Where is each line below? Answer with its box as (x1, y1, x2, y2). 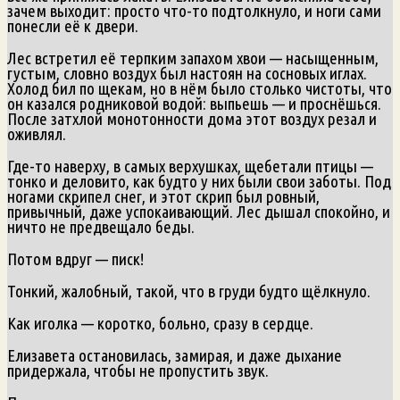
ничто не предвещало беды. (7, 216, 195, 237)
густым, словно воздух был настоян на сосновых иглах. (7, 62, 367, 83)
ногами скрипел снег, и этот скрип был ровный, (7, 186, 320, 206)
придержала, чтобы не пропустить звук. (7, 360, 269, 380)
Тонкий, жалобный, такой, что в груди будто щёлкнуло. (7, 280, 371, 301)
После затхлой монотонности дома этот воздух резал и (7, 108, 377, 129)
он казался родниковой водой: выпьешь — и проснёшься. (7, 93, 381, 113)
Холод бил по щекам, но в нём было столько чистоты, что (7, 78, 392, 98)
